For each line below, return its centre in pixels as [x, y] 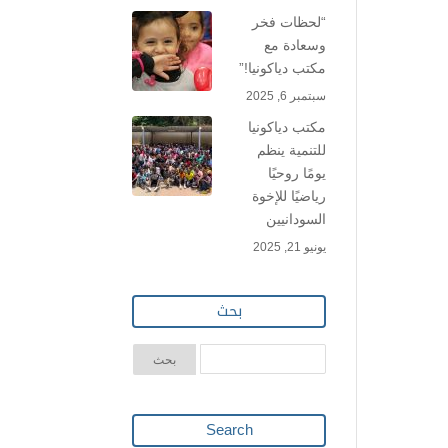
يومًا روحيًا [297, 173]
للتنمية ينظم [291, 150]
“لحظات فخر [289, 22]
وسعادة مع [295, 45]
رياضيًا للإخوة [289, 196]
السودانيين [296, 219]
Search [229, 430]
